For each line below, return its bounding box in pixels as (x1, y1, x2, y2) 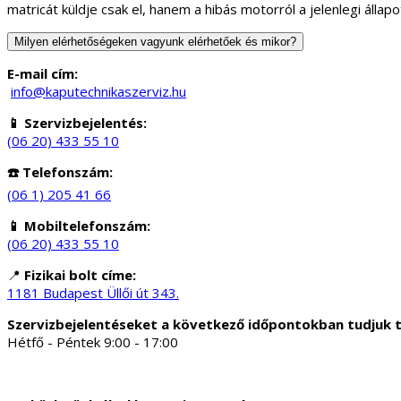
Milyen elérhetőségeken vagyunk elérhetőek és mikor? (14, 34, 296, 48)
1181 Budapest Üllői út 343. (7, 283, 179, 302)
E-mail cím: (7, 64, 78, 82)
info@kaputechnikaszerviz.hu (11, 81, 186, 100)
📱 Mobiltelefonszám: (7, 216, 150, 235)
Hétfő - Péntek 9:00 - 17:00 (7, 332, 178, 351)
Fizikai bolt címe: (24, 265, 136, 284)
